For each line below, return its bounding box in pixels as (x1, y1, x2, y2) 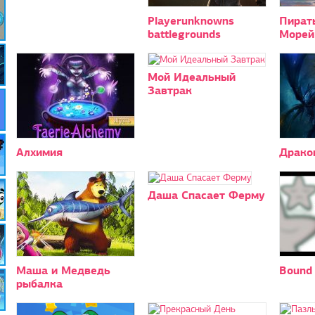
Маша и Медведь (15, 262, 110, 278)
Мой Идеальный (147, 69, 236, 84)
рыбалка (15, 276, 63, 291)
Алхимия (15, 144, 63, 160)
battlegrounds (147, 26, 221, 41)
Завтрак (147, 82, 192, 98)
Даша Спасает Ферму (147, 187, 265, 202)
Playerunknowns (147, 13, 234, 28)
